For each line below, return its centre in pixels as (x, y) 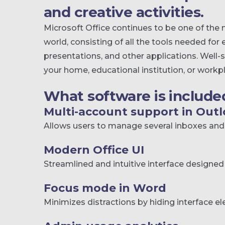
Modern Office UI (94, 150)
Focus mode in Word (105, 188)
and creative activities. (124, 12)
